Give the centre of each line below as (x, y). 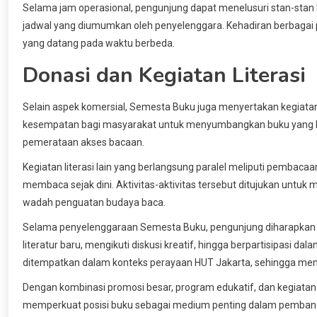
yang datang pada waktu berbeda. (99, 43)
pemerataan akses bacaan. (83, 142)
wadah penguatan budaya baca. (94, 202)
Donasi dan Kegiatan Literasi (164, 75)
